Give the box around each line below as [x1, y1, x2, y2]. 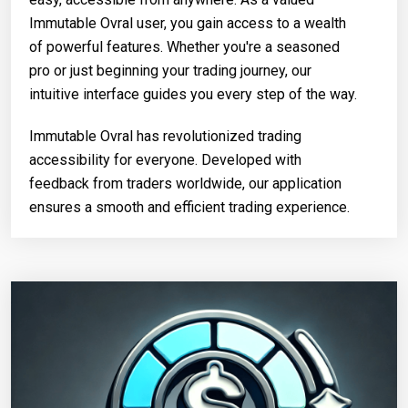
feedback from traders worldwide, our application [29, 174, 342, 192]
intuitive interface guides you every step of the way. [29, 85, 357, 103]
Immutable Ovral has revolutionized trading [29, 127, 301, 145]
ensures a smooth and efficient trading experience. [29, 198, 350, 216]
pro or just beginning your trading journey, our [29, 61, 311, 79]
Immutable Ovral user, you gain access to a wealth [29, 14, 346, 32]
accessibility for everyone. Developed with [29, 150, 301, 168]
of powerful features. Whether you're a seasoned [29, 37, 340, 56]
